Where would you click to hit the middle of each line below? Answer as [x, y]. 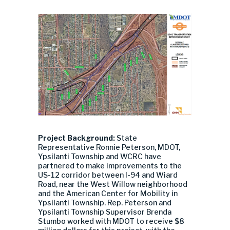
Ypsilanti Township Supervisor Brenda [105, 212]
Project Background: [76, 138]
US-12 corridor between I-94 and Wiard [108, 175]
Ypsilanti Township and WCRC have [100, 157]
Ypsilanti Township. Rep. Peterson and [105, 203]
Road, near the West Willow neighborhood [113, 184]
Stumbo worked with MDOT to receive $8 [112, 221]
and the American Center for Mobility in [108, 194]
